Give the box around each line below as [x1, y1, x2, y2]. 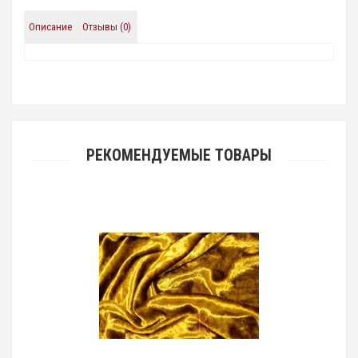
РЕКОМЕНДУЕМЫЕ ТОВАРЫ [86, 145, 272, 165]
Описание [29, 20, 72, 33]
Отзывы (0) [82, 20, 131, 33]
